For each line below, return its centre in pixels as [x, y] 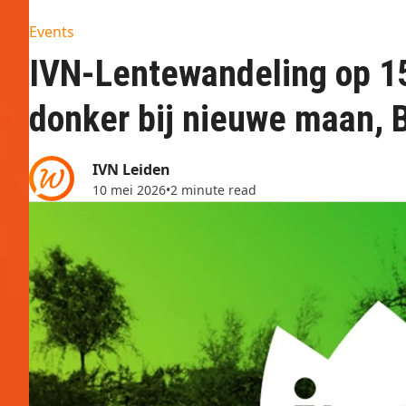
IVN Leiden [131, 169]
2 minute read [213, 189]
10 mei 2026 [129, 189]
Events [52, 32]
